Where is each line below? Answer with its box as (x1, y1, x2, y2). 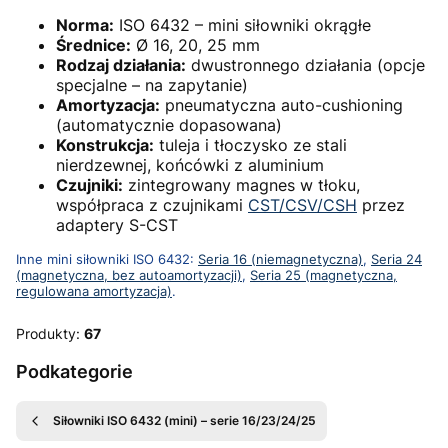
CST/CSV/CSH (248, 194, 357, 215)
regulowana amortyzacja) (16, 282, 172, 299)
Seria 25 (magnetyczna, (250, 266, 397, 283)
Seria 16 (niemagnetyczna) (198, 250, 363, 267)
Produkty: (16, 324, 84, 342)
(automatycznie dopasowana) (56, 114, 282, 135)
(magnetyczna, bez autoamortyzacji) (16, 266, 242, 283)
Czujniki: (56, 174, 123, 195)
